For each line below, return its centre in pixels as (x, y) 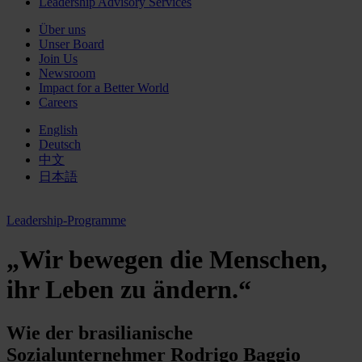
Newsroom (67, 73)
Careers (58, 102)
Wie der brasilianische (100, 333)
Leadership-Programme (66, 220)
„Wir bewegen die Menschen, (167, 260)
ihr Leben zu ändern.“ (129, 290)
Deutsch (60, 144)
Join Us (58, 59)
